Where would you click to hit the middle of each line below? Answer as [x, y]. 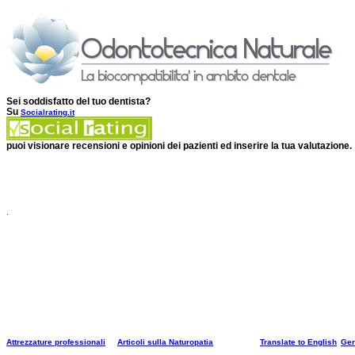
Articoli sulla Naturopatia [165, 342]
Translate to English [298, 342]
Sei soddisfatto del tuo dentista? [78, 101]
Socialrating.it [48, 112]
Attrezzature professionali [56, 342]
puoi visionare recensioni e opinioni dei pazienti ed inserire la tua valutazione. [179, 145]
